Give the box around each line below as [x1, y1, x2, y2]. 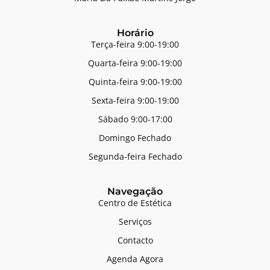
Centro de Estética [98, 197, 172, 209]
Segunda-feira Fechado [88, 151, 182, 163]
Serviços [118, 216, 152, 228]
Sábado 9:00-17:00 [98, 113, 172, 125]
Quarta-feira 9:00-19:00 [88, 57, 182, 69]
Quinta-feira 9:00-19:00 [88, 76, 182, 88]
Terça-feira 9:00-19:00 [91, 39, 179, 51]
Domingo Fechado [99, 132, 171, 144]
